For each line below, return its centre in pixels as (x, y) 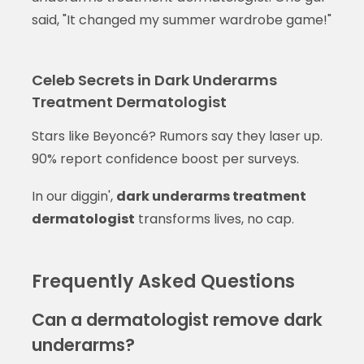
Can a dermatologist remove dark (177, 319)
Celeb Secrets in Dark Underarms (154, 80)
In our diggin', (74, 196)
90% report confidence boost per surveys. (165, 158)
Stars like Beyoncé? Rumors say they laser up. (177, 136)
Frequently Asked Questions (163, 281)
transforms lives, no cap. (214, 219)
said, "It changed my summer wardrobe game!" (181, 19)
